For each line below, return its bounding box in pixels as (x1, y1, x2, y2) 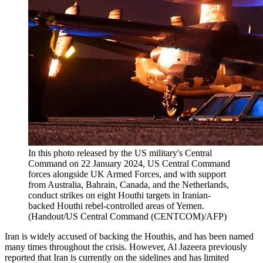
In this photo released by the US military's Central (28, 148, 212, 159)
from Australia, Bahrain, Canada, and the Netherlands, (28, 180, 229, 190)
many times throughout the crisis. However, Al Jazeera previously (5, 242, 247, 252)
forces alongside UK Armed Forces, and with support (28, 169, 226, 180)
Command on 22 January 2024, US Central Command (28, 159, 230, 169)
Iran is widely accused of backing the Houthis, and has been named (5, 231, 254, 242)
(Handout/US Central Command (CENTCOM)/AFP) (28, 211, 227, 222)
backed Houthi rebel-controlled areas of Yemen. (28, 201, 204, 211)
